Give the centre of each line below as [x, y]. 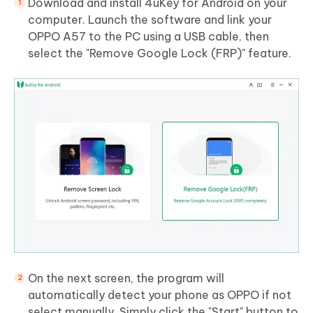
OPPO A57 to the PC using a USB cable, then [148, 37]
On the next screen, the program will [126, 278]
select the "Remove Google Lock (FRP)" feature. [160, 53]
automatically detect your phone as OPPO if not [160, 294]
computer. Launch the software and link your [150, 20]
